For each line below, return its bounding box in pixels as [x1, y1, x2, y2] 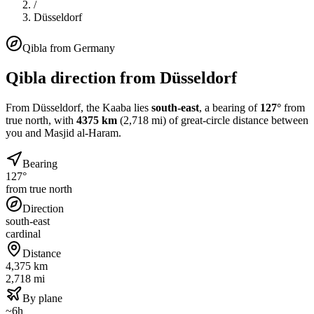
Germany [74, 42, 115, 54]
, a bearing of [199, 101, 260, 114]
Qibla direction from [6, 68, 160, 87]
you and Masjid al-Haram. [6, 126, 121, 139]
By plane [22, 292, 62, 304]
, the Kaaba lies [81, 101, 151, 114]
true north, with [6, 114, 74, 126]
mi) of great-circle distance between [149, 114, 308, 126]
